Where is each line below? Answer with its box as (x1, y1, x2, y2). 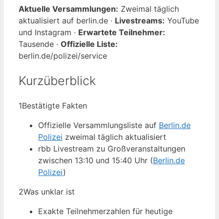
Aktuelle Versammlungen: (19, 3, 118, 14)
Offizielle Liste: (61, 39, 118, 49)
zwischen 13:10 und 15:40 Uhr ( (38, 155, 153, 166)
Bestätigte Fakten (22, 101, 87, 111)
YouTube (165, 15, 199, 25)
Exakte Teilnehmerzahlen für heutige (38, 206, 173, 217)
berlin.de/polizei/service (19, 50, 107, 61)
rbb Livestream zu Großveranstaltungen (38, 144, 185, 154)
